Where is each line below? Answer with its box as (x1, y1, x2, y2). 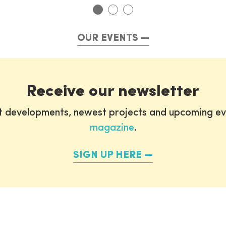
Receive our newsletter (27, 84, 199, 100)
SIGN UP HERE (73, 150, 142, 161)
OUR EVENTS (77, 33, 138, 44)
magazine (89, 123, 134, 134)
